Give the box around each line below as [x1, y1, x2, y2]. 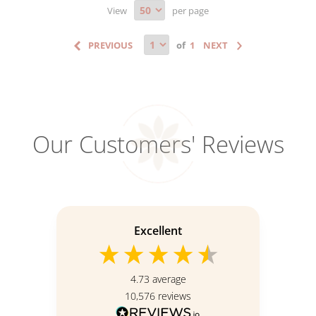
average [152, 272, 186, 286]
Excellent [134, 222, 182, 238]
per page [172, 4, 209, 17]
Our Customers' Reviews [32, 128, 284, 160]
